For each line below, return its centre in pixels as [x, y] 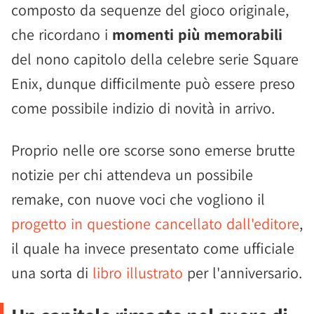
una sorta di [52, 273]
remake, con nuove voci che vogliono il [138, 199]
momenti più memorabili [197, 34]
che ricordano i [62, 34]
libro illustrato [138, 273]
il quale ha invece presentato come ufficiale [153, 248]
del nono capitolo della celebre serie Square [155, 59]
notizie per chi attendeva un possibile [132, 175]
